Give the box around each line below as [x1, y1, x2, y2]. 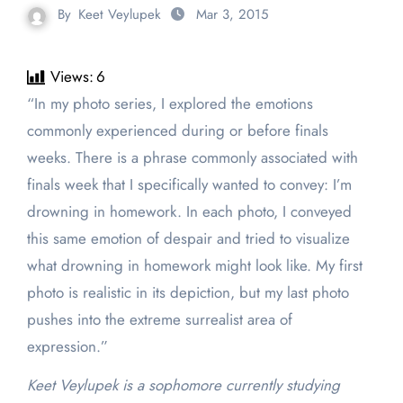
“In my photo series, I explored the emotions [26, 93, 38, 115]
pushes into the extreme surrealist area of [26, 309, 292, 331]
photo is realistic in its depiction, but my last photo [26, 282, 349, 304]
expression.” [26, 336, 108, 358]
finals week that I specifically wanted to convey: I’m [26, 174, 352, 196]
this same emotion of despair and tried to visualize [26, 228, 350, 250]
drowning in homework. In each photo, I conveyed [26, 201, 352, 223]
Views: [49, 66, 94, 88]
